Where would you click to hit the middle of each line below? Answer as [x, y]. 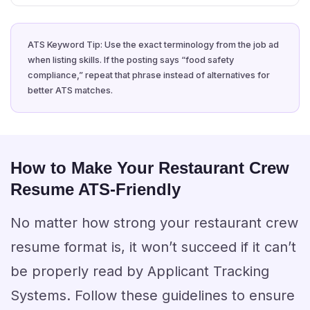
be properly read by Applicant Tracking [140, 271]
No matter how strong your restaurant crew [154, 223]
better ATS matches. [70, 90]
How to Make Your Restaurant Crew [150, 168]
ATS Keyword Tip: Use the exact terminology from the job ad [153, 45]
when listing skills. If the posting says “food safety [131, 60]
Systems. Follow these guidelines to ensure [153, 295]
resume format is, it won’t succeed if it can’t [153, 247]
